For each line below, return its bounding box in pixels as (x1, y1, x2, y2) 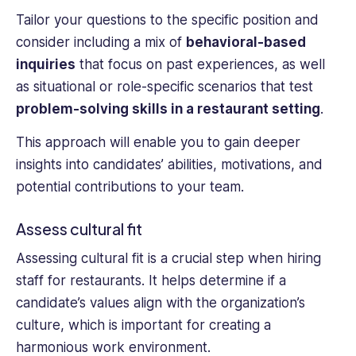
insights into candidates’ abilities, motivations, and (16, 157, 323, 173)
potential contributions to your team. (16, 179, 244, 195)
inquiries (16, 56, 75, 73)
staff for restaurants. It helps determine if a (16, 273, 286, 289)
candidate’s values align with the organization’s (16, 295, 305, 311)
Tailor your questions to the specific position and (16, 12, 319, 29)
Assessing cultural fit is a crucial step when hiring (16, 250, 321, 267)
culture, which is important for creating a (16, 317, 271, 334)
